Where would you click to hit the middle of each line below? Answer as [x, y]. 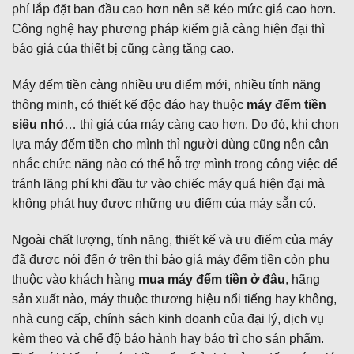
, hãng [303, 279]
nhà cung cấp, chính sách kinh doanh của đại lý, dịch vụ [168, 318]
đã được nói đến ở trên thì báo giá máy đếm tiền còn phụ [171, 259]
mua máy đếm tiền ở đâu [212, 279]
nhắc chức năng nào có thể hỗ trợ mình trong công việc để [175, 164]
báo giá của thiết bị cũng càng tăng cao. [123, 49]
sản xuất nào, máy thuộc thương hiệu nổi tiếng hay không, [174, 299]
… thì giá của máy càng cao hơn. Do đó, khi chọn [201, 124]
